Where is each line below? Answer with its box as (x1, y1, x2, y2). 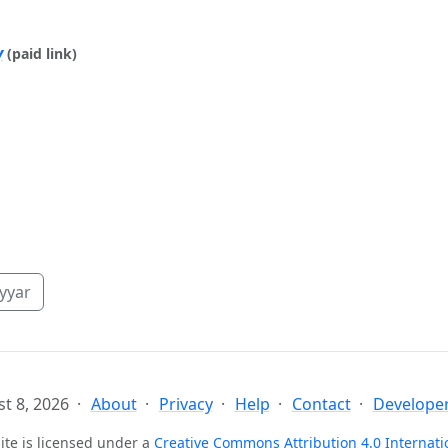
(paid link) (7, 44, 77, 63)
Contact (291, 393, 351, 415)
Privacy (158, 393, 213, 415)
